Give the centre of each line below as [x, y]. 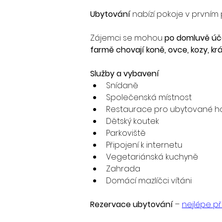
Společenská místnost [149, 97]
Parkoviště [126, 133]
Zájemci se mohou [127, 38]
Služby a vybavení [125, 74]
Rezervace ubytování [132, 204]
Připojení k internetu [144, 145]
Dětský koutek [133, 121]
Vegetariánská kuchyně [152, 157]
